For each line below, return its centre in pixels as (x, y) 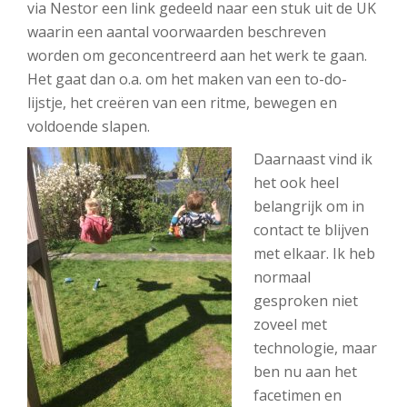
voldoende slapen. (90, 126)
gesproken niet (306, 301)
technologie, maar (315, 348)
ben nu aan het (305, 372)
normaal (282, 277)
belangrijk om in (309, 206)
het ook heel (296, 183)
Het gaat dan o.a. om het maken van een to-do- (187, 79)
